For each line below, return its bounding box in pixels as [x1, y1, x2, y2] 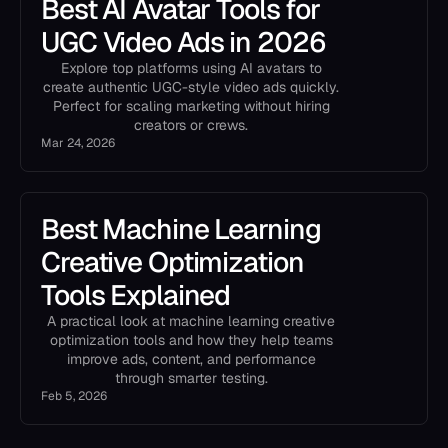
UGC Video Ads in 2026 [41, 24, 326, 60]
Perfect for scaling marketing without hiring [52, 97, 330, 115]
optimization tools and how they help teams [49, 331, 333, 349]
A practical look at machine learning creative [47, 312, 335, 330]
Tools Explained [41, 277, 231, 313]
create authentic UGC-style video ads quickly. [43, 78, 339, 96]
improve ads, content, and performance [66, 350, 316, 368]
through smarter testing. [114, 369, 268, 387]
